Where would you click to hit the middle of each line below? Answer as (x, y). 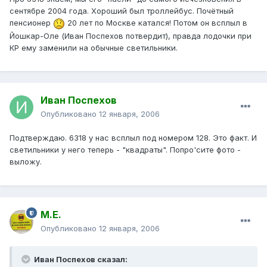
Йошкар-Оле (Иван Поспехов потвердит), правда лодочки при (131, 35)
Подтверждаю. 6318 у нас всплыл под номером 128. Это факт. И (133, 138)
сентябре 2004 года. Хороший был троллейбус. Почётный (122, 11)
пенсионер (31, 23)
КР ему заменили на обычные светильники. (94, 47)
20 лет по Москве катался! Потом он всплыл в (156, 23)
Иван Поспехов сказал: (80, 260)
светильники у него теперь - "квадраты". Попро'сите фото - (125, 150)
